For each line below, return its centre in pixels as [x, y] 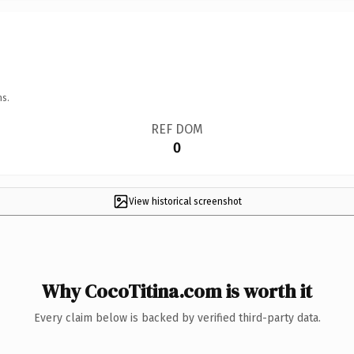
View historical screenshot [185, 201]
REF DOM [177, 129]
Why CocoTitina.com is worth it [177, 291]
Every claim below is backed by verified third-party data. [177, 318]
